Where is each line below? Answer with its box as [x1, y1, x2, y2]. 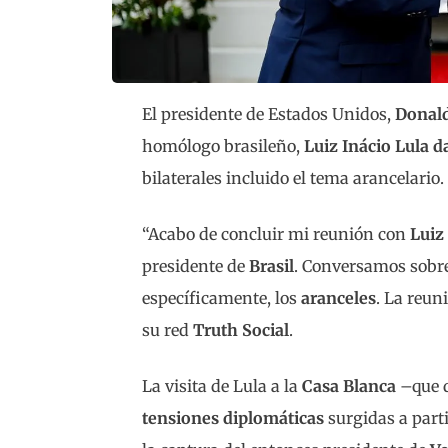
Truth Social [193, 319, 289, 340]
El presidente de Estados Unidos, [142, 103, 395, 124]
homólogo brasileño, [142, 135, 304, 156]
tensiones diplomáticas [142, 407, 324, 428]
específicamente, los [142, 287, 301, 308]
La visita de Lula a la [142, 375, 302, 396]
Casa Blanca [302, 375, 396, 396]
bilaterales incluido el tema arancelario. [142, 167, 444, 188]
